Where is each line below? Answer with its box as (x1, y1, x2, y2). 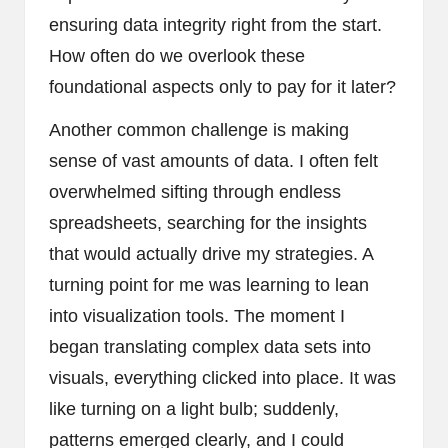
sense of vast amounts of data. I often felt (49, 151, 378, 172)
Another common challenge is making (49, 120, 349, 141)
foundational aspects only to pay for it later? (49, 77, 396, 98)
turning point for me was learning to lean (49, 275, 369, 296)
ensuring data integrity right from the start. (49, 15, 382, 36)
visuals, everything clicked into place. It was (49, 368, 396, 389)
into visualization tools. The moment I (49, 306, 345, 327)
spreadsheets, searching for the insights (49, 213, 367, 234)
